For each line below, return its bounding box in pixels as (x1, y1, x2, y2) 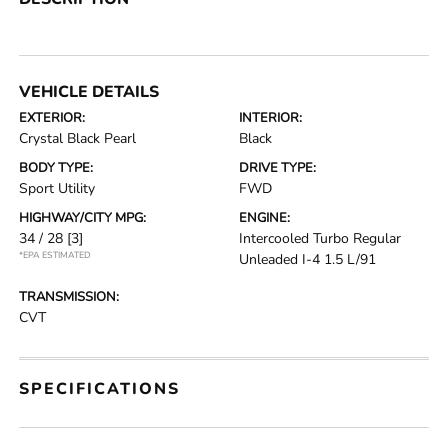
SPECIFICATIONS (19, 378, 181, 401)
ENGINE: (239, 209, 290, 228)
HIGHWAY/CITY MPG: (19, 209, 147, 228)
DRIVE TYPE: (239, 159, 316, 178)
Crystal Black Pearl (19, 129, 137, 149)
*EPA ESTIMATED (19, 249, 92, 262)
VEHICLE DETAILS (19, 81, 160, 104)
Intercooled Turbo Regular (239, 229, 401, 249)
